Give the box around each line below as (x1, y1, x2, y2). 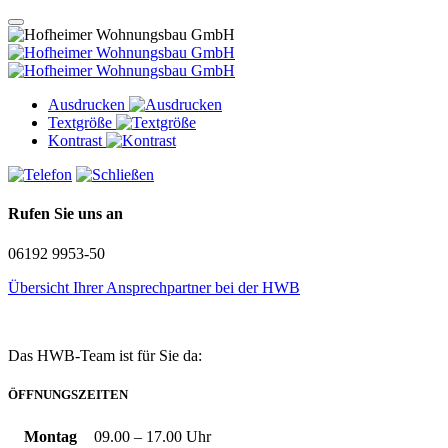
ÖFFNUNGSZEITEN (8, 386, 128, 402)
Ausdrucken (48, 96, 125, 113)
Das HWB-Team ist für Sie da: (8, 346, 202, 364)
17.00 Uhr (146, 427, 211, 445)
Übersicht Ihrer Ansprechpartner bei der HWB (8, 278, 300, 296)
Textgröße (48, 114, 112, 131)
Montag (24, 427, 77, 445)
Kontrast (48, 132, 102, 149)
